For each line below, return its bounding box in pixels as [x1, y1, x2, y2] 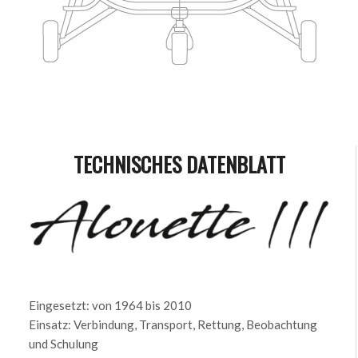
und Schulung [28, 336, 98, 352]
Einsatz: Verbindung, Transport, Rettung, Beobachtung [28, 317, 317, 332]
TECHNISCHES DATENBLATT [73, 149, 285, 180]
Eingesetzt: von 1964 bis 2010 [28, 298, 192, 313]
